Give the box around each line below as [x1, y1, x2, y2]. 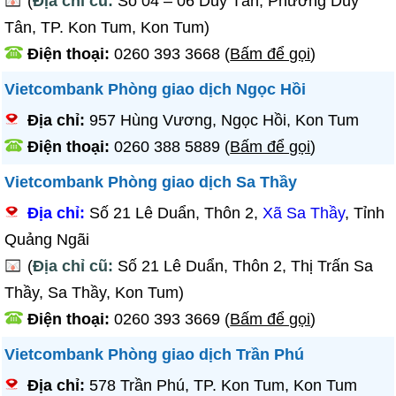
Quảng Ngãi [4, 231, 90, 248]
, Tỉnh [345, 204, 385, 222]
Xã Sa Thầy [263, 204, 346, 222]
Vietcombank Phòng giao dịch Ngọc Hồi [4, 80, 307, 98]
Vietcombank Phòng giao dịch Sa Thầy [4, 173, 298, 191]
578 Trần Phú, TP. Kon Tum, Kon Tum [89, 377, 358, 394]
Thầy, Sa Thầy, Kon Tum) [4, 284, 185, 301]
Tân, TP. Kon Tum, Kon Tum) [4, 19, 210, 36]
